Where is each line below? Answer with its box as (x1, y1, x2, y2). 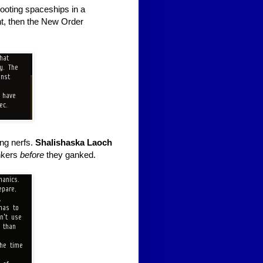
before (20, 150, 44, 160)
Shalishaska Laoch (35, 137, 112, 148)
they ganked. (44, 150, 96, 160)
